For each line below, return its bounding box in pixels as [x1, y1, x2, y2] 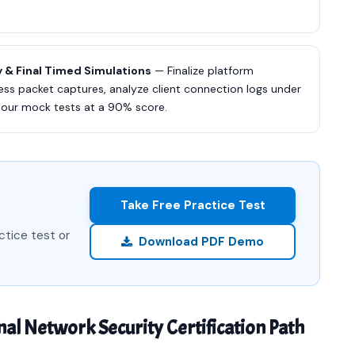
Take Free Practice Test [120, 197, 265, 213]
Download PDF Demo [139, 233, 264, 250]
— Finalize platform [151, 63, 254, 78]
